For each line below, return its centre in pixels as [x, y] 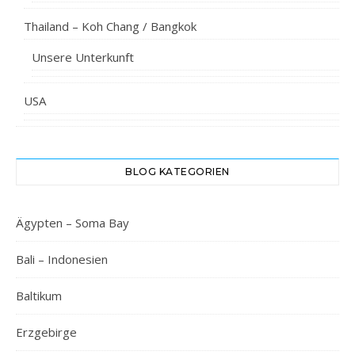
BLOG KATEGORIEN [177, 172]
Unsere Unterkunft [83, 57]
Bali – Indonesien [62, 259]
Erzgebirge [46, 332]
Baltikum [39, 296]
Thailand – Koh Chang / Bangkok [110, 26]
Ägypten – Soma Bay [73, 223]
